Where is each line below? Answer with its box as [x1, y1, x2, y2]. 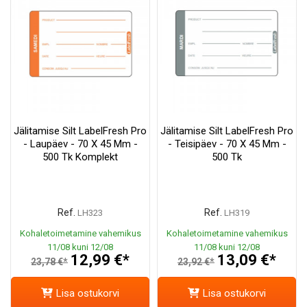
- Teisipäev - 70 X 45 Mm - [167, 138, 286, 151]
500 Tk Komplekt [42, 151, 118, 164]
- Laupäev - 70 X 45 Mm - [23, 138, 138, 151]
